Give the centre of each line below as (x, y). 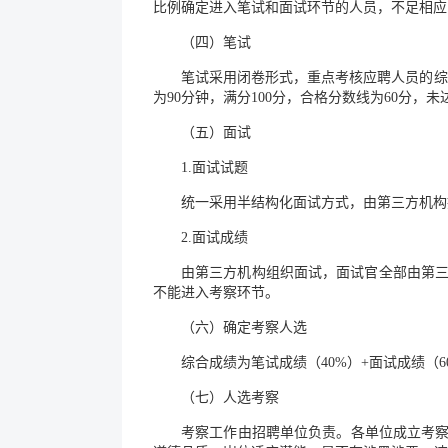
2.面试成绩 (214, 237)
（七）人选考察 (230, 397)
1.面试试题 (214, 167)
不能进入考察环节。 (216, 292)
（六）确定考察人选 (244, 327)
